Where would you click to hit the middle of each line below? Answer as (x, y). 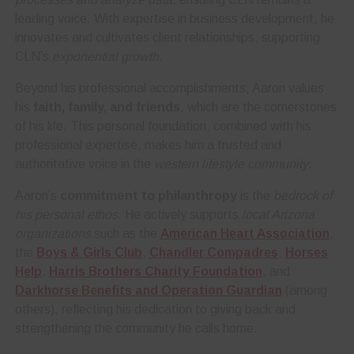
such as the (125, 234)
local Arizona (278, 215)
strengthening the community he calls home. (136, 329)
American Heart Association (245, 234)
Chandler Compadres (213, 253)
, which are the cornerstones (258, 107)
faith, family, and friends (106, 107)
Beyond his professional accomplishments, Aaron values (169, 88)
